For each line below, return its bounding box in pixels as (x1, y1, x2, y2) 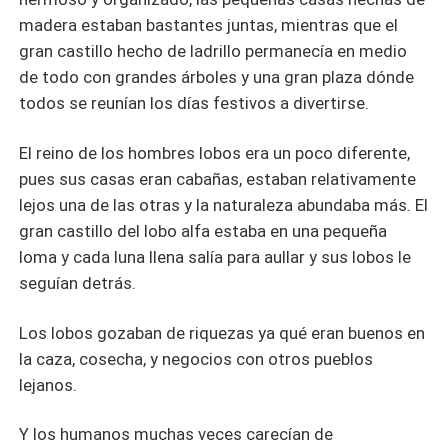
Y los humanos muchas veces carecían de (19, 424, 334, 445)
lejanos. (19, 374, 82, 395)
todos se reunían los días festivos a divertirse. (19, 92, 374, 113)
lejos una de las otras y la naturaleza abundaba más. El (19, 194, 429, 215)
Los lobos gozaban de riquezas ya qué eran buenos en (19, 322, 426, 343)
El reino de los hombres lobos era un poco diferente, (19, 142, 411, 163)
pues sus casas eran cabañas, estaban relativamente (19, 168, 417, 189)
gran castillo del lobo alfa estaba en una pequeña (19, 220, 388, 241)
